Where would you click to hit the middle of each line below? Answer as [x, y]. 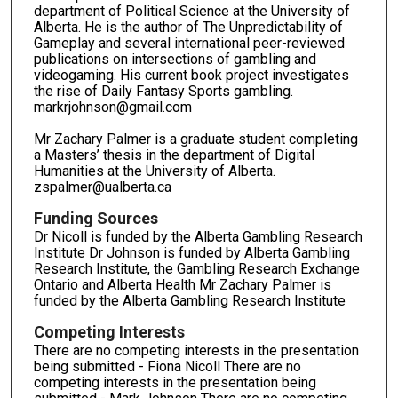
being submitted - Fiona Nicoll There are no [167, 366]
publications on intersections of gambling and [175, 59]
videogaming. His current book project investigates [191, 75]
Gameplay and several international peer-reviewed [189, 43]
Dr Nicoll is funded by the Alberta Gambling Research [198, 236]
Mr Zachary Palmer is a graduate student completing [195, 139]
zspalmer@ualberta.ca [102, 187]
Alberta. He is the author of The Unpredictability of [188, 27]
